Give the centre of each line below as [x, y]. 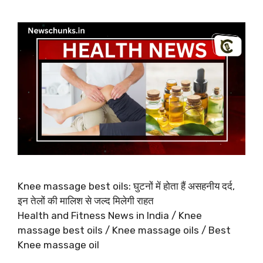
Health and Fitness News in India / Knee [110, 216]
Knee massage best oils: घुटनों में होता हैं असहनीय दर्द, [126, 186]
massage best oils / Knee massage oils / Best [124, 230]
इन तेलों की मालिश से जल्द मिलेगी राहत [86, 201]
